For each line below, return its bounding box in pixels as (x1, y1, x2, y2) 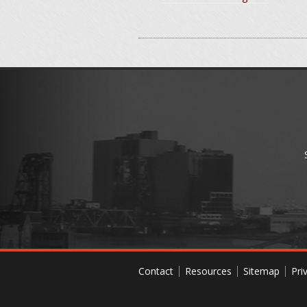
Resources (185, 265, 232, 278)
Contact (138, 265, 173, 278)
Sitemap (243, 265, 280, 278)
